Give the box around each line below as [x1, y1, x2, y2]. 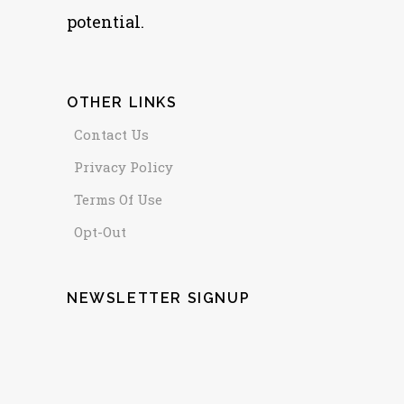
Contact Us [74, 124, 149, 143]
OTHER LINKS [67, 93, 178, 111]
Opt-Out [74, 222, 126, 241]
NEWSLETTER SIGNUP [67, 289, 251, 307]
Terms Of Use [74, 189, 162, 208]
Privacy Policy [74, 157, 173, 176]
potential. [67, 10, 144, 32]
